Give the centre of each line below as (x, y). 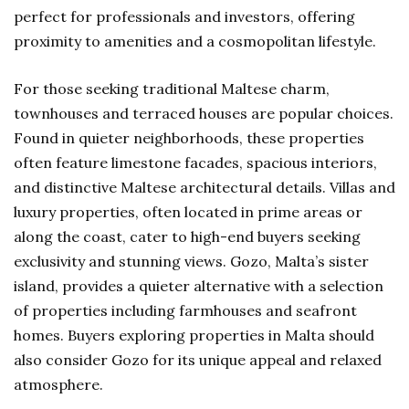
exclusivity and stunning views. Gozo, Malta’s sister (191, 261)
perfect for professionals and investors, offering (184, 16)
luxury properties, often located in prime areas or (188, 212)
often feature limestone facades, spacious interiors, (195, 163)
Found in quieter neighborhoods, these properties (189, 138)
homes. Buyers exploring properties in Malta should (194, 335)
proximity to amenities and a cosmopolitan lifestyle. (195, 41)
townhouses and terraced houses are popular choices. (204, 113)
